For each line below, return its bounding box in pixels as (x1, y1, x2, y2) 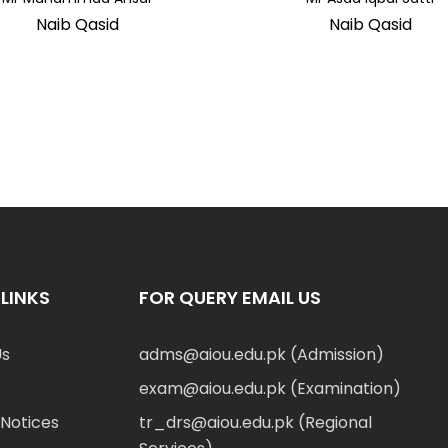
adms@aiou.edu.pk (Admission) (139, 342, 384, 366)
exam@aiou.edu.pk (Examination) (139, 376, 401, 400)
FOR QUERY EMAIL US (139, 284, 321, 310)
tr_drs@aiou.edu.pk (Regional (139, 410, 372, 434)
